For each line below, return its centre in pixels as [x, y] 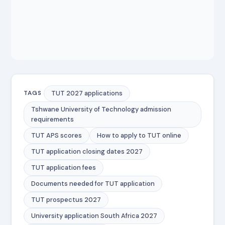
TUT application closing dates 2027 [87, 151]
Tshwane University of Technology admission [101, 109]
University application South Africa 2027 [94, 215]
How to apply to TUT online [139, 135]
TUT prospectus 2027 [66, 199]
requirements [53, 119]
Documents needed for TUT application [93, 183]
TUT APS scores [57, 135]
